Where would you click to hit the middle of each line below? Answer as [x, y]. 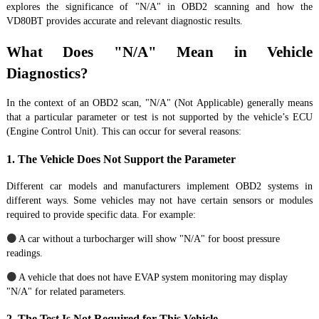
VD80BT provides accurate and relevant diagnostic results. [124, 21]
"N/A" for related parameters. [66, 292]
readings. [24, 253]
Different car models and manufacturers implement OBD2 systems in [159, 186]
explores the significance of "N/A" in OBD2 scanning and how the [159, 7]
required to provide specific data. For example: [101, 215]
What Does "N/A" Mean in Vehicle [159, 52]
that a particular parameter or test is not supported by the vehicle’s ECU [159, 117]
